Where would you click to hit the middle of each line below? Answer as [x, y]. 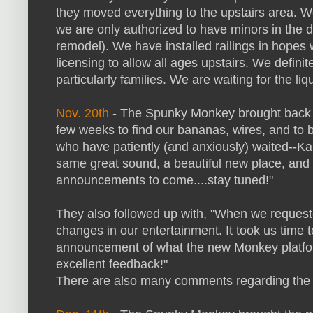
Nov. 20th [82, 114]
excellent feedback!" [112, 264]
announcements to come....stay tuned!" [165, 181]
